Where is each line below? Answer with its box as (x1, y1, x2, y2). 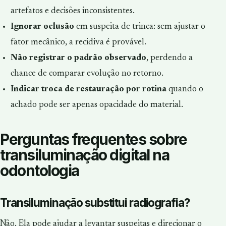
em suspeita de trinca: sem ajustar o (74, 22, 205, 31)
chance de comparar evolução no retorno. (10, 69, 163, 78)
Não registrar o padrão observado (10, 53, 146, 63)
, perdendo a (146, 53, 193, 63)
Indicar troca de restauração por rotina (10, 84, 166, 94)
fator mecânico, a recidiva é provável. (10, 37, 146, 47)
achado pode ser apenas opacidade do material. (10, 100, 183, 109)
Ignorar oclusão (10, 22, 74, 31)
